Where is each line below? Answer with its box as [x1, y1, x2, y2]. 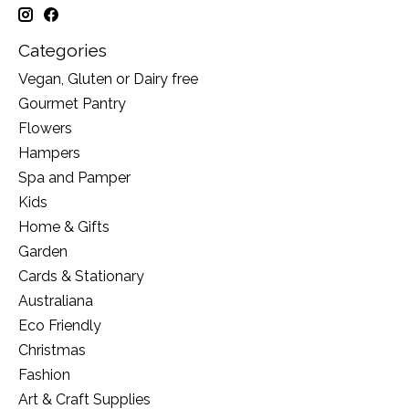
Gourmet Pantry [18, 94, 126, 112]
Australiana [18, 291, 93, 309]
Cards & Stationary [18, 267, 144, 285]
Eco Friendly [18, 316, 101, 334]
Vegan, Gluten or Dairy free [18, 69, 198, 88]
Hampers [18, 143, 80, 162]
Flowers [18, 119, 72, 137]
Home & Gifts [18, 217, 110, 236]
